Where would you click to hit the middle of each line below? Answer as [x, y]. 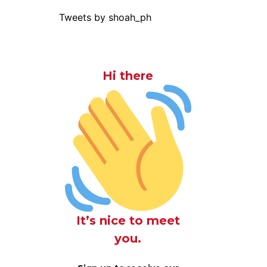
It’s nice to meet [128, 220]
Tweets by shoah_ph [105, 17]
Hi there [128, 76]
